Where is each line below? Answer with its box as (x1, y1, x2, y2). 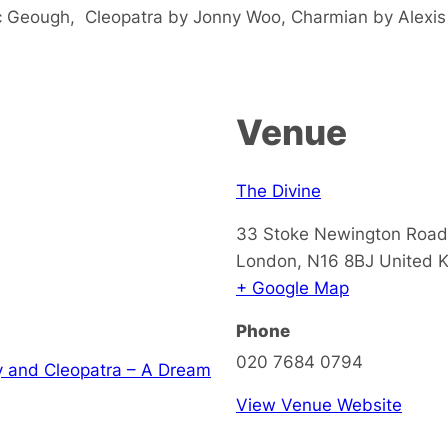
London (236, 249, 297, 271)
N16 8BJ (307, 249, 374, 271)
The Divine (236, 179, 321, 201)
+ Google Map (236, 276, 349, 298)
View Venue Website (236, 393, 402, 415)
